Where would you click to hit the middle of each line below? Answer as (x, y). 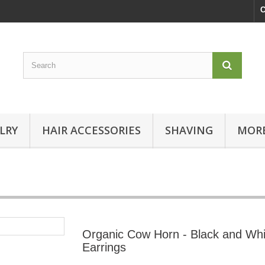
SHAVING (189, 130)
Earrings (104, 247)
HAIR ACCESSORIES (91, 130)
